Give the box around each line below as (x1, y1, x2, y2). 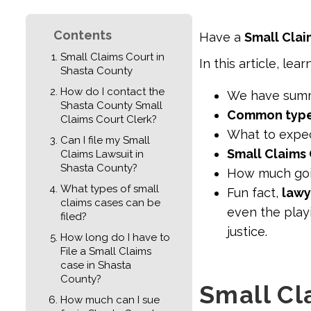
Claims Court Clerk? (60, 112, 157, 126)
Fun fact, (227, 185, 282, 200)
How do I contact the (60, 85, 165, 98)
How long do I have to (60, 230, 170, 244)
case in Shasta (60, 258, 131, 271)
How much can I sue (60, 293, 160, 306)
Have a (199, 29, 244, 44)
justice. (227, 224, 274, 239)
